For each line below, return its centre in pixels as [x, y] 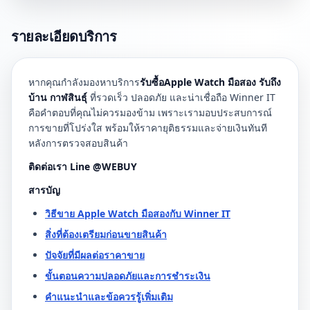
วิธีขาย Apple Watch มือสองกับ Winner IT [138, 213]
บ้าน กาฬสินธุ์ [58, 97]
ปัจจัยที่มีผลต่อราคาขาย [95, 255]
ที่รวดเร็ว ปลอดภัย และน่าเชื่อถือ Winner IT [181, 97]
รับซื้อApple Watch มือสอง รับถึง [210, 82]
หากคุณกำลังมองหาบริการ [84, 82]
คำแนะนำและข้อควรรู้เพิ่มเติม [109, 297]
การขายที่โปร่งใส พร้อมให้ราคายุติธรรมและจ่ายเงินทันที [148, 128]
